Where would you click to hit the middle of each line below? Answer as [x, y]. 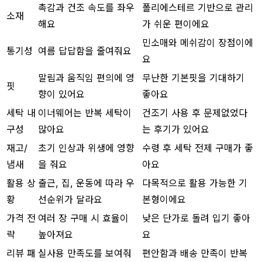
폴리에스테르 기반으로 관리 [198, 7]
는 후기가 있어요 [176, 129]
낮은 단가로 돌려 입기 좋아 [196, 218]
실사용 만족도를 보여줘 [85, 253]
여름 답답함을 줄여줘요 [85, 51]
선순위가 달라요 [70, 199]
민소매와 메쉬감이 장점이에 [198, 42]
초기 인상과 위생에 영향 [86, 148]
